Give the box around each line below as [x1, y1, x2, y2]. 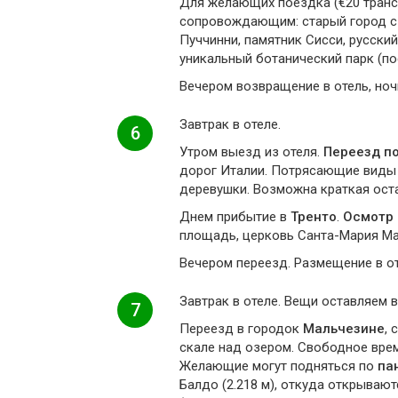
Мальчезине [303, 321, 385, 337]
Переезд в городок [179, 321, 303, 337]
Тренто [291, 209, 337, 225]
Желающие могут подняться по [179, 358, 378, 374]
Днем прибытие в [179, 209, 291, 225]
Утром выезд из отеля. [179, 144, 323, 160]
